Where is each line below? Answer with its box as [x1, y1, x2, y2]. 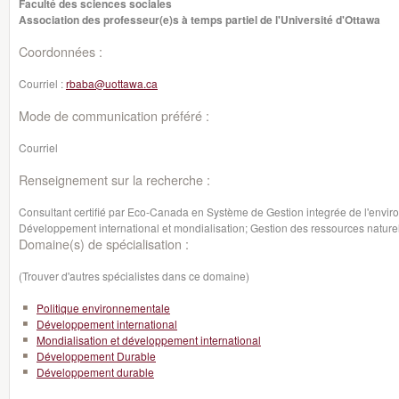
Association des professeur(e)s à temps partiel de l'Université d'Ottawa [19, 12, 380, 28]
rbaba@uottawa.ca [66, 76, 158, 91]
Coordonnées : [19, 42, 102, 61]
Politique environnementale [37, 300, 170, 315]
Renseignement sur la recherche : [19, 170, 210, 189]
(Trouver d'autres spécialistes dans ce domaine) [19, 268, 249, 283]
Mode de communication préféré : [19, 106, 209, 125]
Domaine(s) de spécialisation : [19, 234, 189, 253]
